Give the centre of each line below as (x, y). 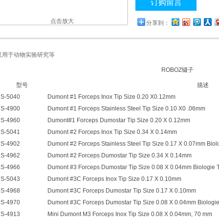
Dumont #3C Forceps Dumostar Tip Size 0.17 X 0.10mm (122, 191)
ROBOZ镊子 (177, 70)
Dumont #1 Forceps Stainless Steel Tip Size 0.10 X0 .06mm (126, 109)
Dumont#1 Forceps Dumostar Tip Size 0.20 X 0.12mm (119, 120)
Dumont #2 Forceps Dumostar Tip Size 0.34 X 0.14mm (120, 155)
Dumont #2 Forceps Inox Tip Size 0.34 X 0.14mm (112, 132)
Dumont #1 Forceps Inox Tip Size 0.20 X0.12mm (111, 97)
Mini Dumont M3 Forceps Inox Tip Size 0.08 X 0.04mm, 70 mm (130, 214)
